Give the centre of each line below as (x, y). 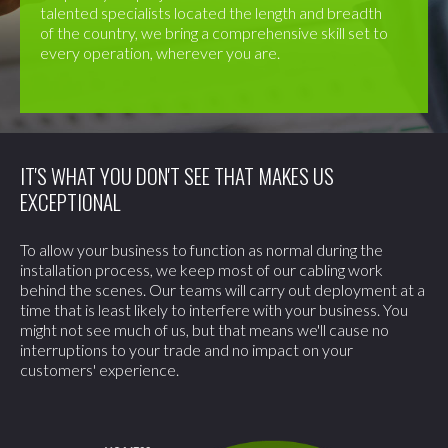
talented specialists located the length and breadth (211, 12)
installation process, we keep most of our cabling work (201, 269)
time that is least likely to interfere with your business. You (214, 309)
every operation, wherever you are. (160, 52)
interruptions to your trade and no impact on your (186, 349)
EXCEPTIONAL (70, 201)
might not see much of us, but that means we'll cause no (204, 329)
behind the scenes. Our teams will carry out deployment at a (222, 289)
